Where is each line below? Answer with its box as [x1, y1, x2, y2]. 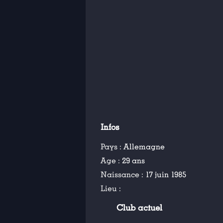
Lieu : [101, 184, 121, 194]
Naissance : [101, 170, 145, 180]
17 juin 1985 [145, 170, 186, 180]
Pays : [101, 142, 123, 152]
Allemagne [123, 142, 165, 152]
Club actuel [116, 203, 163, 213]
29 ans [122, 156, 145, 166]
